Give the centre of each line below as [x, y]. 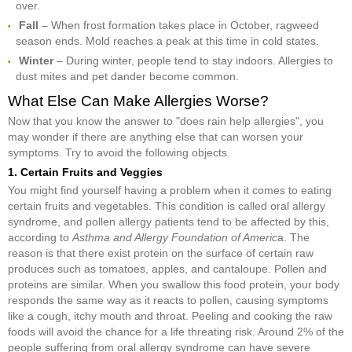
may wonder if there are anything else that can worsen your [156, 137]
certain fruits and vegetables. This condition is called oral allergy [167, 206]
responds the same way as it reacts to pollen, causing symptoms [168, 300]
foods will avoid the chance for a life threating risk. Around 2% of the [176, 332]
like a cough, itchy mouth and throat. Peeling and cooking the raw [170, 316]
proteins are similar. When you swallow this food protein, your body [174, 284]
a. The [293, 237]
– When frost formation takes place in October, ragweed [180, 25]
